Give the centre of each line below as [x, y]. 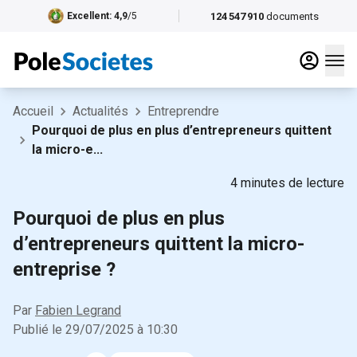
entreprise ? [64, 269]
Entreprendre [183, 111]
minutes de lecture [292, 183]
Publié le [37, 330]
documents [293, 16]
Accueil [33, 111]
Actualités [100, 111]
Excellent [88, 16]
